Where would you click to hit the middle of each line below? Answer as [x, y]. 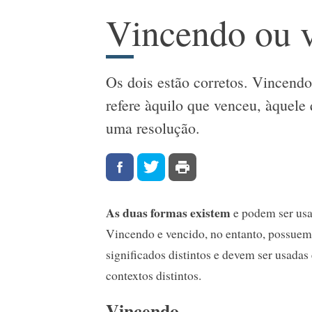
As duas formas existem [168, 213]
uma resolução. [153, 128]
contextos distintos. [154, 275]
